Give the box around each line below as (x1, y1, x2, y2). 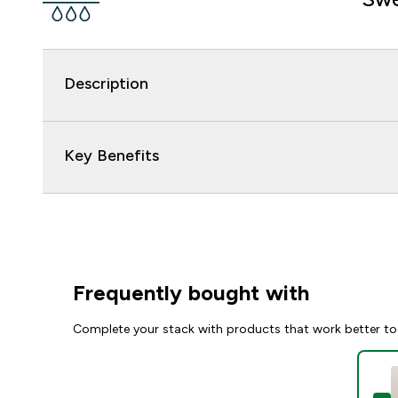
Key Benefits (64, 147, 159, 164)
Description (64, 75, 148, 92)
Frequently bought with (73, 281, 310, 305)
